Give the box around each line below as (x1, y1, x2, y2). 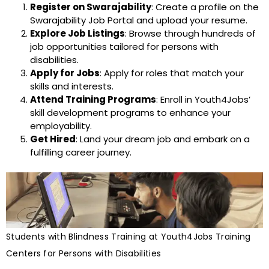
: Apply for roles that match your (100, 66, 244, 79)
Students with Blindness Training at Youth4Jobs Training (6, 230, 251, 243)
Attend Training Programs (30, 92, 156, 106)
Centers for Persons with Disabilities (6, 247, 162, 259)
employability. (30, 119, 92, 132)
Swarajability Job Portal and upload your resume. (30, 13, 247, 26)
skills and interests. (30, 79, 113, 92)
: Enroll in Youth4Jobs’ (156, 92, 250, 106)
